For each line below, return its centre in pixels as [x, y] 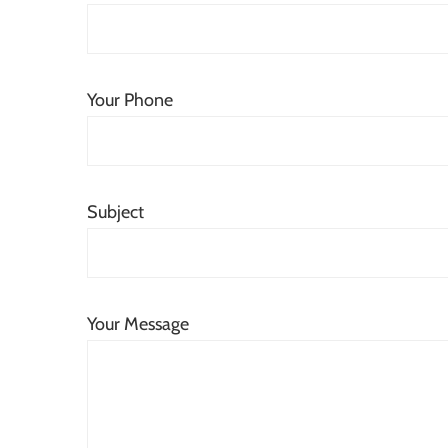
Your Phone [130, 100]
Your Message [138, 324]
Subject [115, 212]
